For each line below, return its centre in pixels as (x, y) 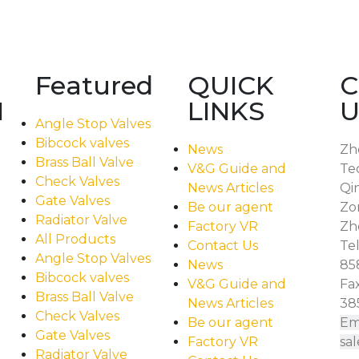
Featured (94, 86)
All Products (75, 240)
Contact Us (222, 246)
